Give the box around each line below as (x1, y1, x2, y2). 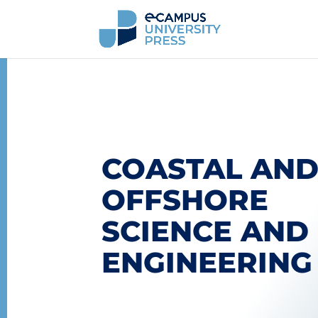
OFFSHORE (102, 182, 269, 217)
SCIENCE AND (102, 213, 309, 248)
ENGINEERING (102, 244, 313, 280)
